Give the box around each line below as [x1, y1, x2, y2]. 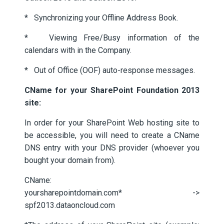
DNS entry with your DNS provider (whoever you [24, 143, 199, 152]
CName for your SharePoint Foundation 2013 [24, 85, 199, 95]
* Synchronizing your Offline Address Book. [24, 13, 178, 22]
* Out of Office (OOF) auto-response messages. [24, 65, 195, 75]
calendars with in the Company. [24, 45, 131, 55]
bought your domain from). [24, 155, 115, 165]
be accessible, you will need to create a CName [24, 130, 199, 140]
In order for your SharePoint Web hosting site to [24, 118, 199, 127]
